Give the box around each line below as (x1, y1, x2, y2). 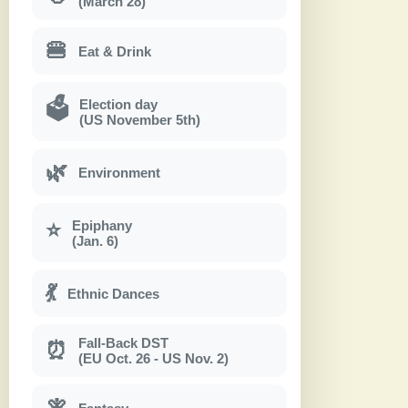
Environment (78, 164, 160, 180)
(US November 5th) (79, 111, 200, 127)
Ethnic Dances (67, 285, 159, 301)
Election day (79, 96, 158, 112)
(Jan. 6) (72, 232, 118, 249)
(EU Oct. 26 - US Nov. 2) (78, 351, 229, 367)
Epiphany (72, 217, 132, 233)
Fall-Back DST (78, 335, 168, 352)
